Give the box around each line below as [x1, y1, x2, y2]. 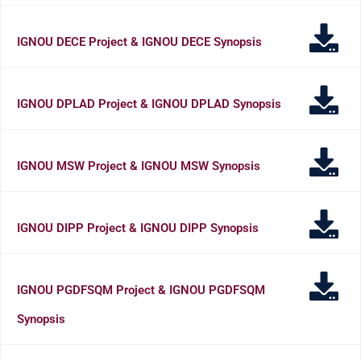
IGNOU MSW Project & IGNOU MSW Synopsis [17, 158, 260, 173]
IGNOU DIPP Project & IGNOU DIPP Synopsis [17, 220, 259, 235]
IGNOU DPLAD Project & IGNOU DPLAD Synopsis [17, 96, 281, 111]
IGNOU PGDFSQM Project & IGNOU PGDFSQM [17, 282, 265, 297]
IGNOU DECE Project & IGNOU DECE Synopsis [17, 34, 262, 49]
